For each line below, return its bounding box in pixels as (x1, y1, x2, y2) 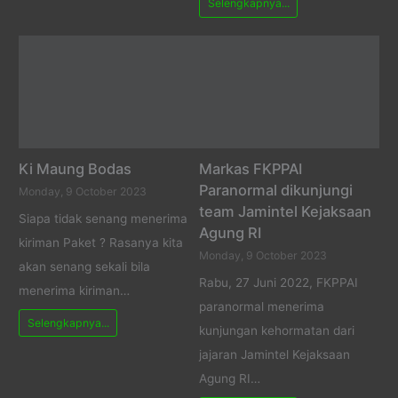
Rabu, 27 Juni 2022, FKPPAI (199, 275, 358, 291)
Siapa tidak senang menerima (19, 211, 188, 227)
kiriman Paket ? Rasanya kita (19, 235, 184, 251)
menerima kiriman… (19, 283, 131, 298)
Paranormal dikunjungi (199, 180, 353, 199)
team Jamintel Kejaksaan (199, 202, 371, 220)
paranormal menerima (199, 299, 324, 314)
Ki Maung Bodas (19, 159, 132, 178)
